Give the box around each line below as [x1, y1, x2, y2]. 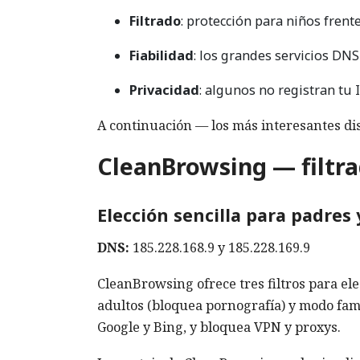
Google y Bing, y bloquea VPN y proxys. [97, 318, 341, 337]
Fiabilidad [129, 46, 194, 64]
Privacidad [129, 80, 199, 99]
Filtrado [129, 11, 181, 30]
